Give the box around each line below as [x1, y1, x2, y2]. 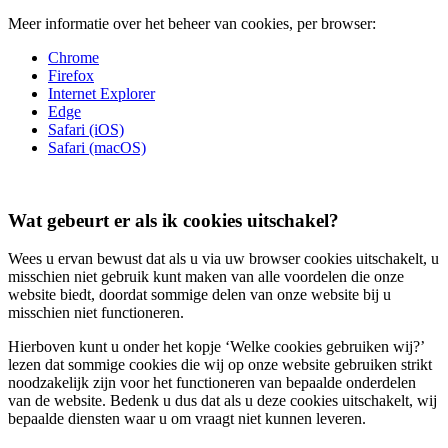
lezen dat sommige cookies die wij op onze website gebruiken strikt [8, 356, 432, 374]
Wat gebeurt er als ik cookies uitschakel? [8, 209, 339, 231]
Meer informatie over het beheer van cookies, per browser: [8, 15, 376, 33]
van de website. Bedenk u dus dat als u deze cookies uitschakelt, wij [8, 392, 437, 410]
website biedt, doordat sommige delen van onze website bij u [8, 286, 391, 304]
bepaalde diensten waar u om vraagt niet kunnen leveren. [8, 410, 366, 428]
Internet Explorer [48, 85, 155, 103]
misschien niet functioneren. [8, 304, 184, 322]
